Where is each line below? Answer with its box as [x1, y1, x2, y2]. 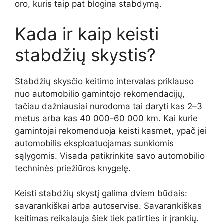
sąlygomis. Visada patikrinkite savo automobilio [15, 150, 205, 161]
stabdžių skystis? [15, 44, 156, 65]
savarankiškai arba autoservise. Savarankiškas [15, 201, 202, 211]
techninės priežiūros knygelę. [15, 163, 131, 173]
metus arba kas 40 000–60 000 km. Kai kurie [15, 113, 198, 123]
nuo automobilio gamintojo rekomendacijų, [15, 88, 185, 99]
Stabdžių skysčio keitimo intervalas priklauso [15, 76, 194, 86]
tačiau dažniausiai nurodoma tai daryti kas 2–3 [15, 101, 202, 111]
